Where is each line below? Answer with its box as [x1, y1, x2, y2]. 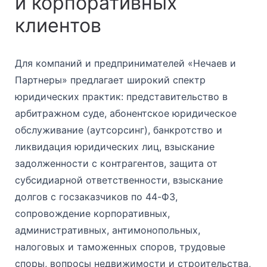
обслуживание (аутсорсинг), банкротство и [15, 123, 222, 136]
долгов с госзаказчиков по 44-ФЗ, [15, 190, 178, 203]
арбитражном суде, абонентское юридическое [15, 107, 237, 119]
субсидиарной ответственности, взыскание [15, 173, 223, 186]
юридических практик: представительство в [15, 90, 228, 103]
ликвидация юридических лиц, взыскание [15, 140, 215, 153]
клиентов [15, 13, 101, 37]
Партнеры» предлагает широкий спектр [15, 73, 206, 86]
